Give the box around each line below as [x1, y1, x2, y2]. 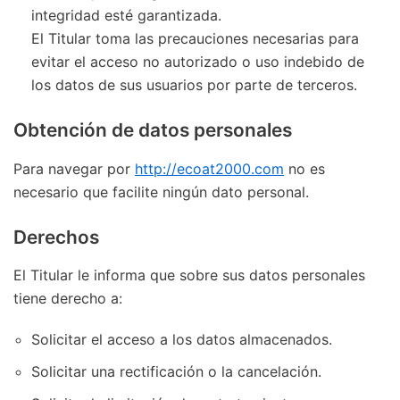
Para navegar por [13, 159, 135, 178]
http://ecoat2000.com [135, 159, 284, 178]
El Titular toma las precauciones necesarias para [31, 29, 359, 47]
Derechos [13, 225, 99, 248]
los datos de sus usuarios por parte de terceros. [31, 75, 357, 94]
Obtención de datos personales [13, 118, 292, 141]
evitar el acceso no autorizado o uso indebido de [31, 52, 364, 71]
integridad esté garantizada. [31, 5, 221, 24]
